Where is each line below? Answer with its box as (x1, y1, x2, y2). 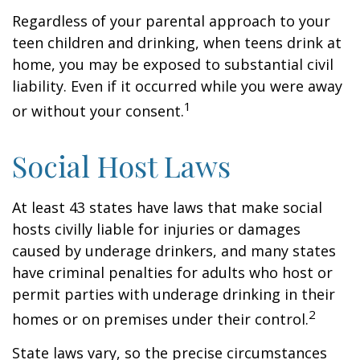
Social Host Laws (12, 146, 231, 185)
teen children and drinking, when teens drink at (12, 33, 342, 52)
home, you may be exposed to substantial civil (12, 55, 333, 74)
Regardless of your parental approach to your (12, 11, 330, 31)
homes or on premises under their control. (12, 309, 309, 329)
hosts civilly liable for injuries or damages (12, 219, 301, 239)
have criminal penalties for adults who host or (12, 263, 333, 282)
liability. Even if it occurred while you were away (12, 76, 342, 96)
